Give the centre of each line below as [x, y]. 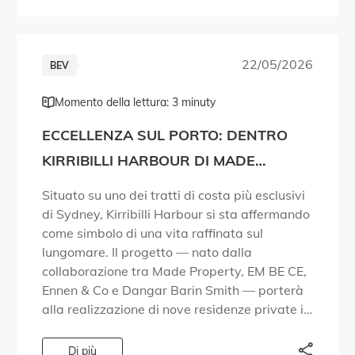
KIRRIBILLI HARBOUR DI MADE [149, 161]
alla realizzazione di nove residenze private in [176, 309]
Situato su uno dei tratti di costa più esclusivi [174, 195]
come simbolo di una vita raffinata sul [153, 233]
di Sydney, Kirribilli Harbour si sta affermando [176, 214]
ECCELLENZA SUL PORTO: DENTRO [165, 136]
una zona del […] [90, 328]
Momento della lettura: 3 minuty [135, 103]
